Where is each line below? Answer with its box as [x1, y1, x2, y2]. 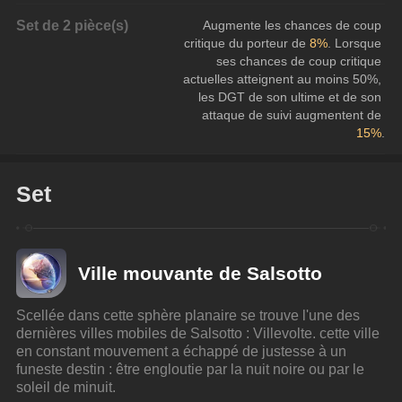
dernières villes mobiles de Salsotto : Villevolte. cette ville [16, 325, 384, 342]
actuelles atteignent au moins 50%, [183, 72, 386, 87]
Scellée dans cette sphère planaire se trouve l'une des [16, 307, 364, 324]
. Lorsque [328, 36, 386, 51]
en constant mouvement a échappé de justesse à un [16, 343, 351, 360]
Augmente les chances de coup [203, 18, 386, 33]
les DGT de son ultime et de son [198, 90, 386, 105]
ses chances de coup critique [216, 54, 386, 69]
